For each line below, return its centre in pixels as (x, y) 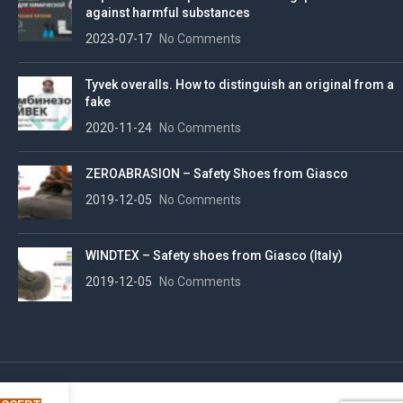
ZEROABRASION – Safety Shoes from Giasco (217, 173)
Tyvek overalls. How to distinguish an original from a (240, 84)
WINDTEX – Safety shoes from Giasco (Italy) (214, 255)
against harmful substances (168, 12)
